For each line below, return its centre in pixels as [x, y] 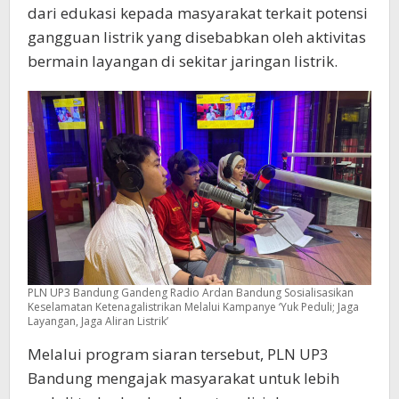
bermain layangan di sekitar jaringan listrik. [183, 61]
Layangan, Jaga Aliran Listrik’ [98, 321]
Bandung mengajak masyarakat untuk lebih [183, 378]
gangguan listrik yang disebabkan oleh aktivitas [197, 37]
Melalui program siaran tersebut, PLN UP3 [178, 354]
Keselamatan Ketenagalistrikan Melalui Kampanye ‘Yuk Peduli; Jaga [193, 306]
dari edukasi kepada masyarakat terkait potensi [198, 13]
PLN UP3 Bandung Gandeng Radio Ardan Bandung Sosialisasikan [191, 292]
